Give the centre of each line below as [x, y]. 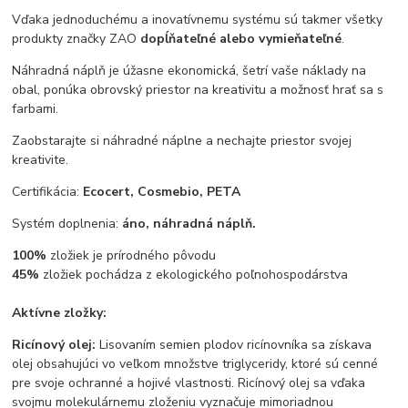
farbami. [36, 109]
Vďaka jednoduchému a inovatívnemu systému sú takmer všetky [198, 20]
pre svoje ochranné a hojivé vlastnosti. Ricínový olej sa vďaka [189, 383]
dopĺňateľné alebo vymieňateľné [241, 39]
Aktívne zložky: [60, 313]
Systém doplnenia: [67, 224]
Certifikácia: [48, 192]
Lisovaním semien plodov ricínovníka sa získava [236, 345]
